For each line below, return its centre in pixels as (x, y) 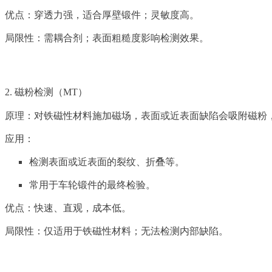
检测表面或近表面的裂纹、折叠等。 (107, 162)
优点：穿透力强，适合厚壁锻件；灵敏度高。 (102, 15)
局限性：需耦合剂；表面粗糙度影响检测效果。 (107, 38)
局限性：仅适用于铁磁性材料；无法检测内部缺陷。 (117, 231)
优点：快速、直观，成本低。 (68, 208)
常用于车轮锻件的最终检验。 (92, 185)
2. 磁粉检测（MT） (46, 92)
